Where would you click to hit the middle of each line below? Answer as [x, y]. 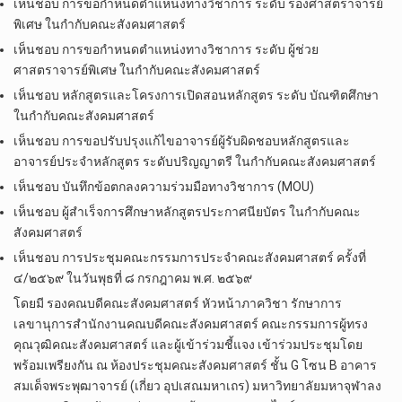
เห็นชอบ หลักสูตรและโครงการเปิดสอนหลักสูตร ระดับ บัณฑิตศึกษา [196, 96]
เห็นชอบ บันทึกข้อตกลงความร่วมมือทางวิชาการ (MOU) [164, 187]
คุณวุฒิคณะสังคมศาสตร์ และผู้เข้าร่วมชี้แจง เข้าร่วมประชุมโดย [188, 345]
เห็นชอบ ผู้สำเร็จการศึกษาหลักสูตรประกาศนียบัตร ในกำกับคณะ [187, 212]
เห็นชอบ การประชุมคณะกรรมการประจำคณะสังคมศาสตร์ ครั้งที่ [190, 258]
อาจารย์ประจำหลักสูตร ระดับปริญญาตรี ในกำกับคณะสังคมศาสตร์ [195, 162]
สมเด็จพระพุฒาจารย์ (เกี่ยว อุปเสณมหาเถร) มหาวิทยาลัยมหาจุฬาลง [197, 386]
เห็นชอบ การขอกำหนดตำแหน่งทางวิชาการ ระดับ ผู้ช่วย [166, 50]
